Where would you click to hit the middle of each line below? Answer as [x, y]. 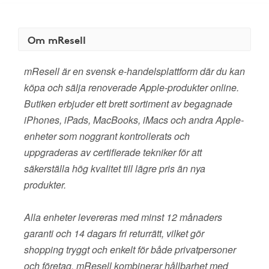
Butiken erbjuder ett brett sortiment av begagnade [128, 104]
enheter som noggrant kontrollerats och [107, 136]
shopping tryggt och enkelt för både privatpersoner [130, 249]
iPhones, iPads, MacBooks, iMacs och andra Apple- [134, 120]
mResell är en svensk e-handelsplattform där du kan [134, 71]
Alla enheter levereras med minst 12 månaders [123, 217]
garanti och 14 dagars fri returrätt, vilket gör [114, 233]
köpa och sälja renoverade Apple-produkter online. [131, 87]
